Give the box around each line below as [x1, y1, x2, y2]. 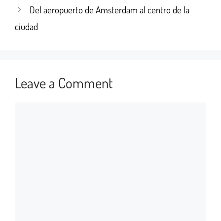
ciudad [15, 20, 38, 33]
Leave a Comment [15, 73, 113, 92]
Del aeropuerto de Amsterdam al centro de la [30, 3, 190, 16]
